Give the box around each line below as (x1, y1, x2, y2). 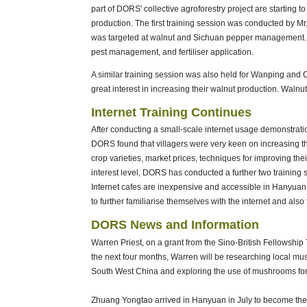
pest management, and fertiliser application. (90, 47, 254, 57)
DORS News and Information (90, 217, 259, 232)
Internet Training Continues (90, 104, 251, 119)
